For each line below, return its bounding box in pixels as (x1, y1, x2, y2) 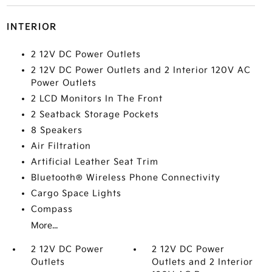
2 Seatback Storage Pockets (30, 109, 159, 120)
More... (30, 220, 58, 231)
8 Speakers (30, 125, 83, 135)
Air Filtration (30, 141, 91, 151)
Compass (30, 204, 73, 214)
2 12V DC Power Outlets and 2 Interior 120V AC (30, 65, 251, 75)
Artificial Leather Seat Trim (30, 157, 158, 167)
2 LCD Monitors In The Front (30, 93, 163, 104)
